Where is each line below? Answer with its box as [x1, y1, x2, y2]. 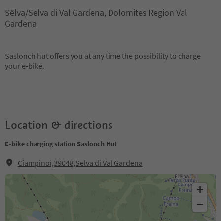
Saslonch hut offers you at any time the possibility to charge [5, 51, 201, 61]
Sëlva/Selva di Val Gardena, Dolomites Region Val [5, 7, 187, 18]
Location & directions [5, 118, 112, 132]
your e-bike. [5, 61, 44, 71]
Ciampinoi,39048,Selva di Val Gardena [18, 158, 143, 168]
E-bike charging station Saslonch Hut [5, 139, 117, 148]
